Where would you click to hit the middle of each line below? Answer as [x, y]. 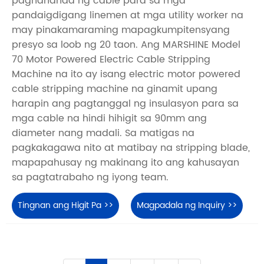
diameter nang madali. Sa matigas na [103, 133]
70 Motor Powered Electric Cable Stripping [111, 60]
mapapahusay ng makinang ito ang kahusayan [126, 163]
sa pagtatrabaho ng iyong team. [90, 178]
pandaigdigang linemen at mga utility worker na [128, 16]
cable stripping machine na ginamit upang [115, 89]
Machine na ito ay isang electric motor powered [126, 75]
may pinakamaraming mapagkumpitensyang [121, 30]
